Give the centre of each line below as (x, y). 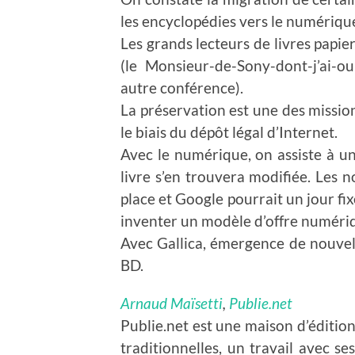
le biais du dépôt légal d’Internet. (229, 132)
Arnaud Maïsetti (172, 303)
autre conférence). (182, 87)
